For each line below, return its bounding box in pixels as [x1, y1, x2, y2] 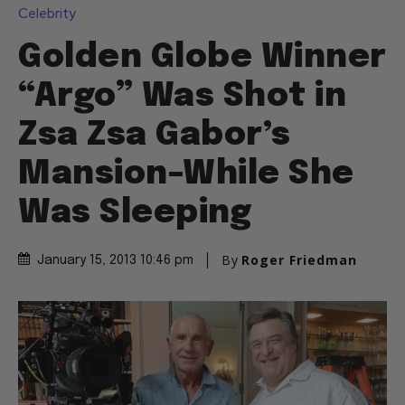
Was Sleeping [18, 197, 251, 231]
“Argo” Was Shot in [18, 80, 346, 114]
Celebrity [18, 5, 76, 24]
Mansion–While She [18, 158, 354, 192]
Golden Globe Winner [18, 42, 387, 75]
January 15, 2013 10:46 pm [37, 254, 193, 268]
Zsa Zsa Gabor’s [18, 119, 291, 153]
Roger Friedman [241, 251, 357, 269]
